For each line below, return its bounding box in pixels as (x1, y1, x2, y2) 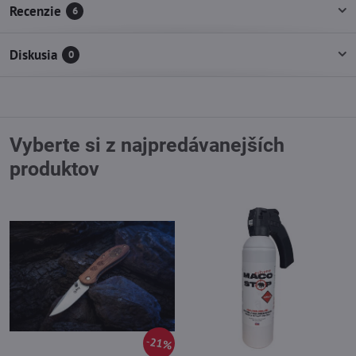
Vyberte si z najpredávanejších (10, 133, 284, 157)
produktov (10, 157, 99, 180)
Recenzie (10, 2, 61, 20)
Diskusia (10, 45, 57, 64)
